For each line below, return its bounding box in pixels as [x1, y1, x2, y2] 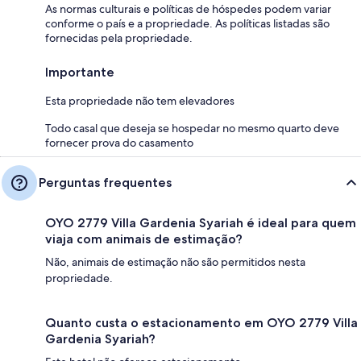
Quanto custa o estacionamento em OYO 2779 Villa [45, 314, 358, 330]
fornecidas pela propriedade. [45, 30, 193, 45]
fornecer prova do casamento [45, 135, 193, 150]
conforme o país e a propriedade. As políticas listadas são [45, 15, 330, 31]
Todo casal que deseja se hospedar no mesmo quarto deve [45, 120, 339, 135]
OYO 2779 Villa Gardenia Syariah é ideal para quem [45, 214, 356, 230]
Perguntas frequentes [39, 174, 172, 190]
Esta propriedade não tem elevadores [45, 93, 234, 108]
